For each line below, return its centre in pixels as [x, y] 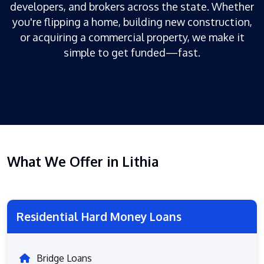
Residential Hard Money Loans [99, 216]
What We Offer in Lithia [83, 161]
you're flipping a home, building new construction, [132, 22]
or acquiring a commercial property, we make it [132, 37]
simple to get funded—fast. [132, 52]
